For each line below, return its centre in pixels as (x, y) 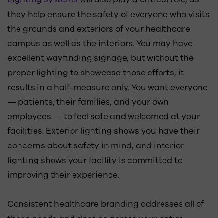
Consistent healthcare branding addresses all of (106, 204)
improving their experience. (63, 175)
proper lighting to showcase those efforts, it (96, 73)
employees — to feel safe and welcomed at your (104, 117)
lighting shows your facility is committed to (95, 160)
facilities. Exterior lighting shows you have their (103, 131)
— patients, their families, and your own (88, 102)
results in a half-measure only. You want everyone (108, 87)
